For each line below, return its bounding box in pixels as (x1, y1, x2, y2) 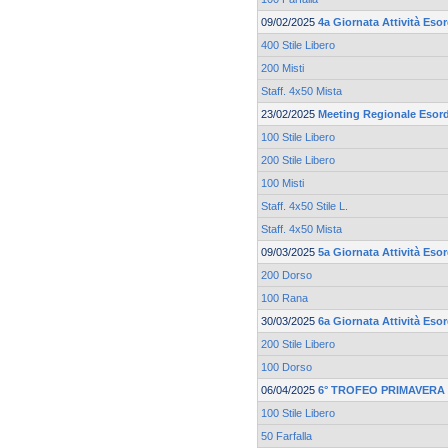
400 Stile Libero (261, 39, 335, 52)
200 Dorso (261, 269, 312, 282)
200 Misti (261, 62, 304, 75)
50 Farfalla (261, 430, 312, 443)
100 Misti (261, 177, 304, 190)
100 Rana (261, 292, 308, 305)
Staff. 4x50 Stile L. (261, 200, 348, 213)
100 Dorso (261, 361, 312, 374)
